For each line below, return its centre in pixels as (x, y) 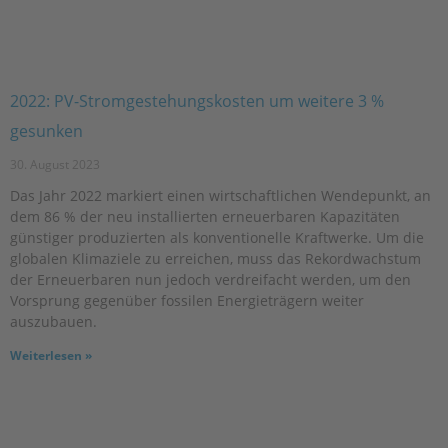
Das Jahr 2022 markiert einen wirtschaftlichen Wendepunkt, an (220, 195)
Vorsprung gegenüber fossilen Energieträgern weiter (187, 300)
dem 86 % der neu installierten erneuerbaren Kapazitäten (205, 216)
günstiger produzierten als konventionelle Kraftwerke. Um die (217, 237)
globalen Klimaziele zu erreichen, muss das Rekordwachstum (215, 258)
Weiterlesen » (51, 355)
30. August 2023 (55, 164)
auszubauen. (53, 321)
